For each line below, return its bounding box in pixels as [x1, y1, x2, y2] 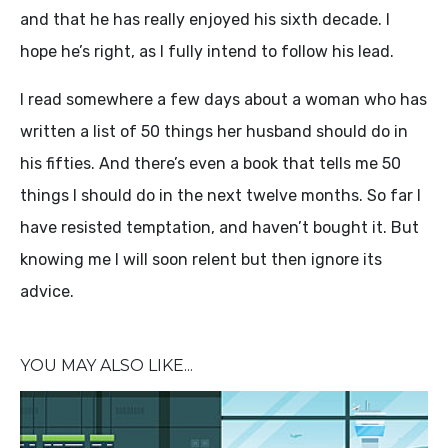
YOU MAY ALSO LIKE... [20, 356, 193, 375]
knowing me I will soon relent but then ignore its [20, 250, 382, 269]
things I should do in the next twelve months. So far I [20, 186, 421, 205]
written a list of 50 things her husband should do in [20, 122, 408, 141]
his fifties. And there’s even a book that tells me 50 [20, 154, 401, 173]
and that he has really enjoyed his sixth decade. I [20, 10, 390, 29]
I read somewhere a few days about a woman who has [20, 90, 427, 109]
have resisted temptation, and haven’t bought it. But [20, 218, 419, 237]
